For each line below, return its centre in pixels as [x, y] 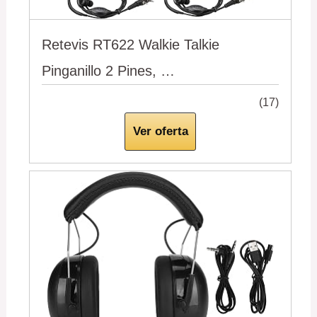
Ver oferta [160, 132]
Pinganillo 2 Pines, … [109, 71]
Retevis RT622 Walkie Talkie [131, 45]
